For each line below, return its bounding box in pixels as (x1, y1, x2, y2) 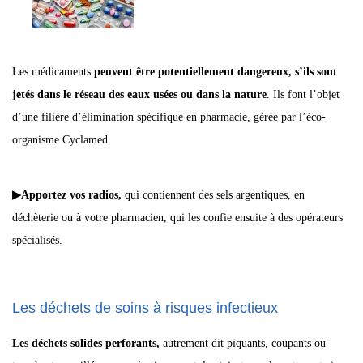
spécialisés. (12, 234, 62, 246)
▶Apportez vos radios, (12, 189, 122, 201)
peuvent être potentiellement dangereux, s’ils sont (91, 66, 337, 78)
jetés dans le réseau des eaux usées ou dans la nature (12, 88, 267, 100)
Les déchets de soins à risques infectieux (12, 300, 278, 316)
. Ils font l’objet (267, 88, 340, 100)
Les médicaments (12, 66, 91, 78)
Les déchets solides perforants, (12, 337, 160, 349)
